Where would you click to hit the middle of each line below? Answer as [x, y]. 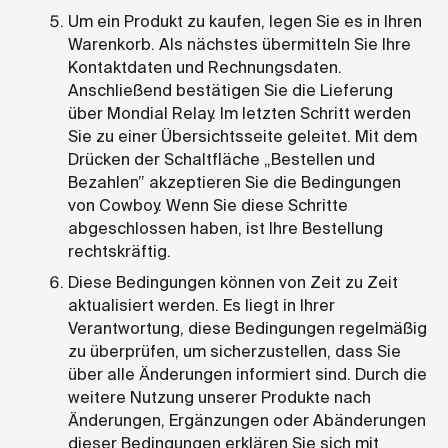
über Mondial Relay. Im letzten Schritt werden [239, 113]
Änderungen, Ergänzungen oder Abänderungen [247, 420]
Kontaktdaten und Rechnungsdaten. [205, 67]
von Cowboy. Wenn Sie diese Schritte [208, 205]
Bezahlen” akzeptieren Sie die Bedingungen [234, 182]
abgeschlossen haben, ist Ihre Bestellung [225, 228]
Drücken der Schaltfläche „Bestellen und [221, 159]
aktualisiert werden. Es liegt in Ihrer [201, 305]
